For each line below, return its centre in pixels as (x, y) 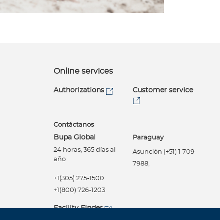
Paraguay (148, 138)
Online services (83, 71)
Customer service (163, 90)
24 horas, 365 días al (84, 150)
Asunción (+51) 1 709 (163, 152)
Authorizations (79, 90)
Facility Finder (78, 208)
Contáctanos (74, 125)
